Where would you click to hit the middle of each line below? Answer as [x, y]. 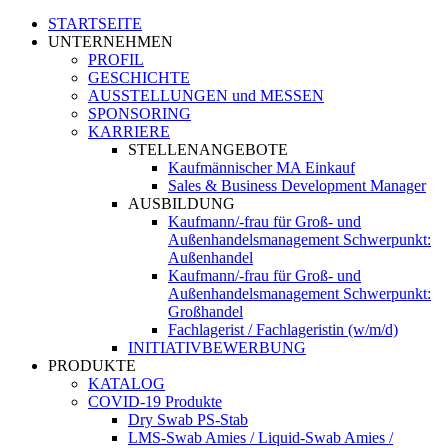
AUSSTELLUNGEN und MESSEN [206, 96]
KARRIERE [129, 132]
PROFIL [116, 60]
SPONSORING [139, 114]
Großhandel [205, 312]
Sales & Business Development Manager [297, 186]
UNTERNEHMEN [110, 42]
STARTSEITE [95, 24]
